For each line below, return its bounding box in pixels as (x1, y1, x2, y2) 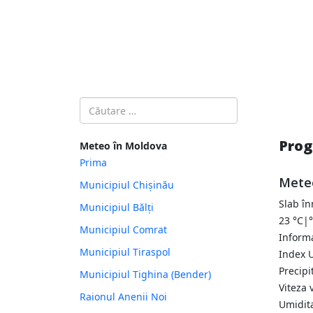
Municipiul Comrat (80, 223, 167, 237)
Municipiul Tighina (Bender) (80, 268, 211, 282)
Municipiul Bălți (80, 201, 154, 214)
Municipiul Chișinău (80, 178, 174, 192)
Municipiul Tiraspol (80, 245, 170, 259)
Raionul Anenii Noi (80, 290, 167, 304)
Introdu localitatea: (79, 98, 168, 112)
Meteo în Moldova (80, 139, 167, 153)
